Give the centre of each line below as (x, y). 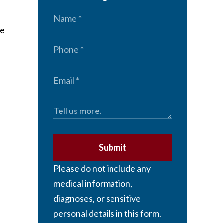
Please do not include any (102, 168)
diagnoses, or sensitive (97, 198)
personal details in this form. (107, 213)
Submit (112, 148)
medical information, (93, 183)
